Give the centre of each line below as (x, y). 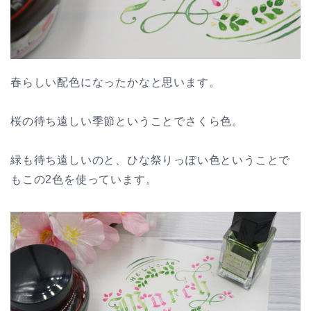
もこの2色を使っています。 (84, 179)
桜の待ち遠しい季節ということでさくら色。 (127, 121)
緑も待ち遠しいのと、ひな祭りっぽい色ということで (151, 160)
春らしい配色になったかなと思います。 (116, 82)
